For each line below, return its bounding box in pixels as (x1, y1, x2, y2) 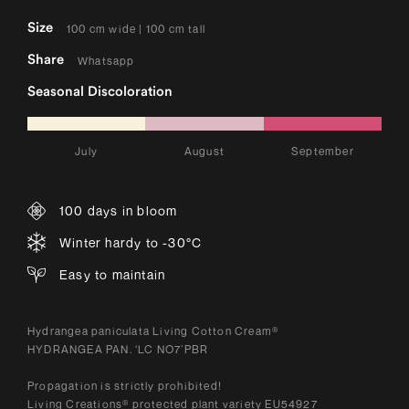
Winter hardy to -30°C (59, 235, 203, 251)
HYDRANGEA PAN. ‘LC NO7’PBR (27, 342, 209, 357)
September (290, 144, 354, 159)
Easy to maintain (59, 267, 166, 283)
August (184, 144, 225, 159)
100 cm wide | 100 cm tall (67, 21, 205, 36)
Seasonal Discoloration (27, 85, 173, 100)
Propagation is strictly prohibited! (27, 379, 223, 393)
